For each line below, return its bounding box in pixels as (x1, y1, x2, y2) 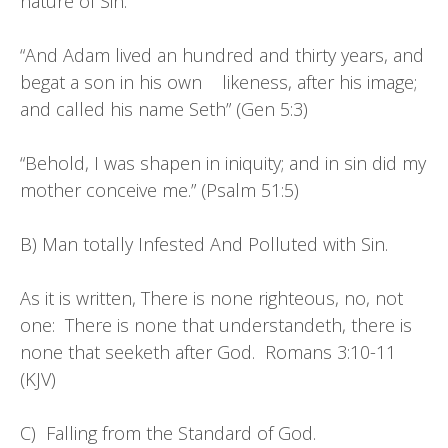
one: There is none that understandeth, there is (20, 313, 412, 337)
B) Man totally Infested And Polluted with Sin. (20, 232, 388, 256)
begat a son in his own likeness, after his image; (20, 70, 417, 94)
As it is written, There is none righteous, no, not (20, 286, 403, 310)
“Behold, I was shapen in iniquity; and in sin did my (20, 151, 426, 175)
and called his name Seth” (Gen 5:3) (20, 97, 308, 121)
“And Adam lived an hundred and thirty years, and (20, 43, 424, 67)
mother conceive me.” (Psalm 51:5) (20, 178, 304, 202)
